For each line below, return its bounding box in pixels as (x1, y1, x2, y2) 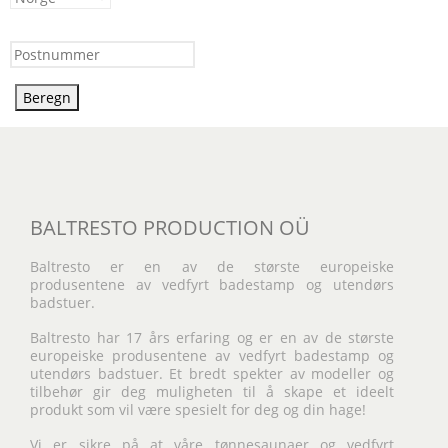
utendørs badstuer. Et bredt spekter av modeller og (30, 364, 394, 383)
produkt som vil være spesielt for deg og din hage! (30, 400, 366, 419)
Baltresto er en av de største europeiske (30, 257, 394, 276)
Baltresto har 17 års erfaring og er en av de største (30, 328, 394, 347)
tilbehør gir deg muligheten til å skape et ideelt (30, 382, 394, 401)
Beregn (23, 88, 71, 107)
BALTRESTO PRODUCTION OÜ (30, 213, 310, 241)
